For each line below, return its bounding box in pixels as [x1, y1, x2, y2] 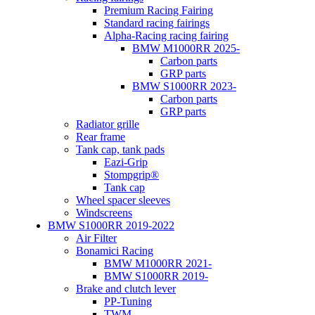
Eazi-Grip [104, 156, 148, 169]
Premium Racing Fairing [104, 4, 213, 17]
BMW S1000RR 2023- [132, 80, 236, 93]
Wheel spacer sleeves [76, 194, 170, 207]
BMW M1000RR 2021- [104, 257, 212, 270]
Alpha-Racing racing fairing [104, 30, 229, 42]
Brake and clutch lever [76, 283, 176, 295]
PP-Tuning [104, 295, 152, 308]
